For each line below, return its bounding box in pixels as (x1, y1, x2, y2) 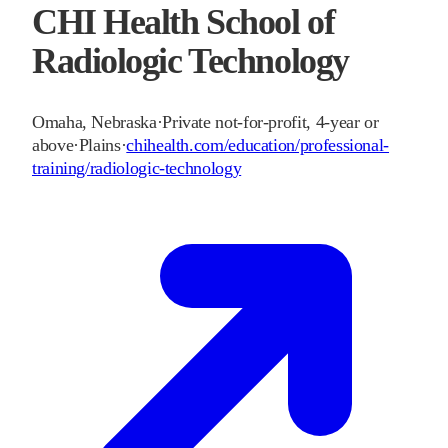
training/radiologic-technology (32, 158, 242, 179)
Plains (78, 135, 121, 156)
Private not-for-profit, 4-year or (162, 112, 379, 133)
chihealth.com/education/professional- (126, 135, 390, 156)
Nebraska (91, 112, 157, 133)
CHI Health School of (32, 2, 335, 43)
